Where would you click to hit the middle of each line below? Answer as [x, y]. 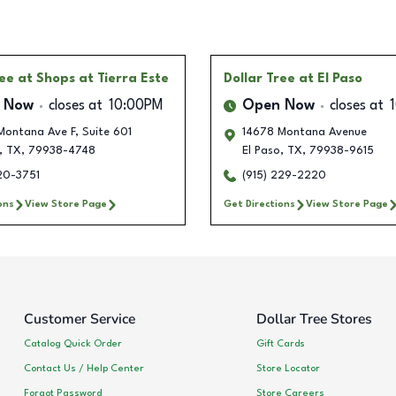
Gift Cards [280, 343]
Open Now [278, 107]
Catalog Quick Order [73, 343]
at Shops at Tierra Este [93, 79]
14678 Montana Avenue [305, 133]
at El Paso [331, 79]
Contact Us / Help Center [84, 368]
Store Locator [288, 368]
